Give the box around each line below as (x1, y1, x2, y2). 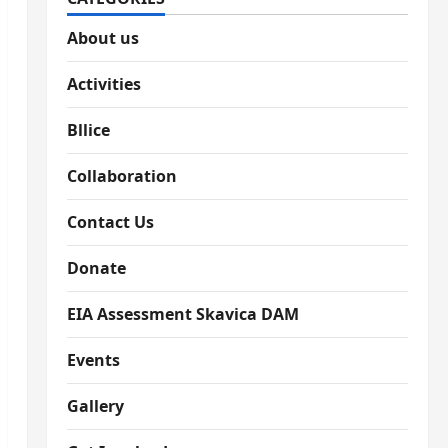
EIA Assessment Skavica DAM (66, 303, 299, 325)
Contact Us (66, 211, 154, 233)
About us (66, 27, 139, 49)
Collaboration (66, 165, 177, 187)
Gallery (66, 395, 124, 417)
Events (66, 349, 120, 371)
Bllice (66, 119, 110, 141)
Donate (66, 257, 126, 279)
